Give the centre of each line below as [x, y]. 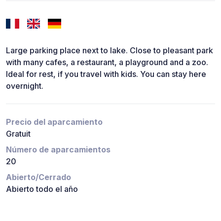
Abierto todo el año [42, 189]
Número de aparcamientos [58, 150]
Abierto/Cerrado [38, 177]
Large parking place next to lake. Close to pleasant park [110, 51]
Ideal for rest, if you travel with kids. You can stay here [106, 74]
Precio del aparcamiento [54, 122]
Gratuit [18, 134]
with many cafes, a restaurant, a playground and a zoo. [107, 62]
